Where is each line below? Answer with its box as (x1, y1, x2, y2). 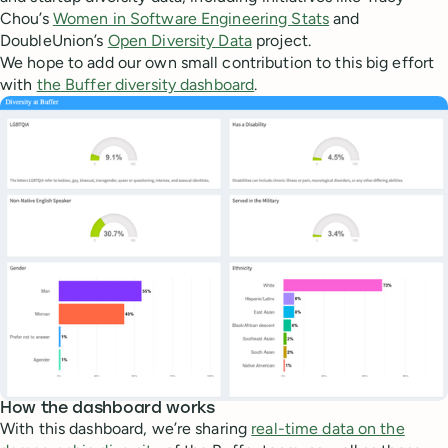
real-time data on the (251, 418, 405, 438)
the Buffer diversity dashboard (36, 75, 255, 94)
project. (251, 31, 312, 50)
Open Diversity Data (107, 31, 252, 50)
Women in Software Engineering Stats (52, 9, 330, 28)
